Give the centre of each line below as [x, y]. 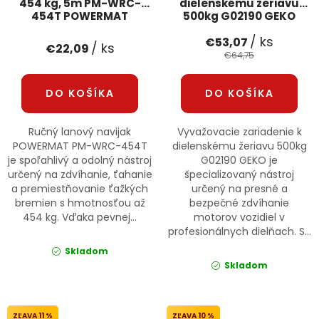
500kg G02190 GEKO [239, 16]
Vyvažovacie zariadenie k [239, 131]
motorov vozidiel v [239, 217]
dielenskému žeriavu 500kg [239, 146]
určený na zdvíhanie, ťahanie [80, 174]
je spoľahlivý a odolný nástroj [80, 160]
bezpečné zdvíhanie [239, 203]
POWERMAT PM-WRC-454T [80, 146]
